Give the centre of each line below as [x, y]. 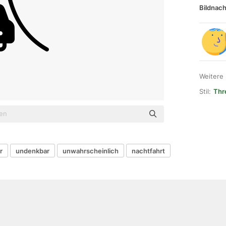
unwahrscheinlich [91, 151]
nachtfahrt [148, 151]
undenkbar [33, 151]
